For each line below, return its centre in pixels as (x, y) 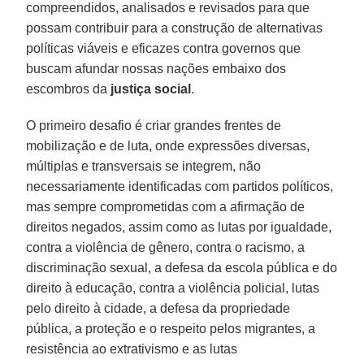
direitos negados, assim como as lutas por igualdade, (179, 227)
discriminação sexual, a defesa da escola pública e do (182, 267)
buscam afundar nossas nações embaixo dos (156, 68)
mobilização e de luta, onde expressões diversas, (168, 145)
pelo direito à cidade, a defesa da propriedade (158, 308)
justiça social (149, 89)
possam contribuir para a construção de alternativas (175, 28)
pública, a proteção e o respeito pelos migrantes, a (171, 328)
